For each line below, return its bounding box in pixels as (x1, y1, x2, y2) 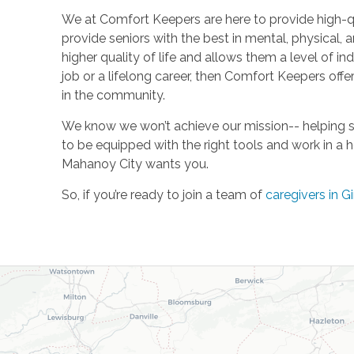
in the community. (61, 88, 165, 103)
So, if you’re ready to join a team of (61, 187, 265, 202)
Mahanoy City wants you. (61, 156, 209, 171)
